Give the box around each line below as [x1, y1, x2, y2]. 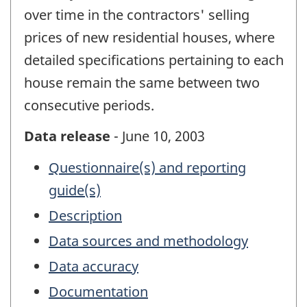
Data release [24, 126, 110, 145]
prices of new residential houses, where [24, 28, 275, 47]
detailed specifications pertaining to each [24, 51, 284, 70]
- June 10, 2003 [110, 126, 205, 145]
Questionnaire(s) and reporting [49, 158, 246, 177]
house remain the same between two [24, 73, 260, 93]
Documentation [49, 282, 148, 302]
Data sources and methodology [49, 232, 248, 251]
